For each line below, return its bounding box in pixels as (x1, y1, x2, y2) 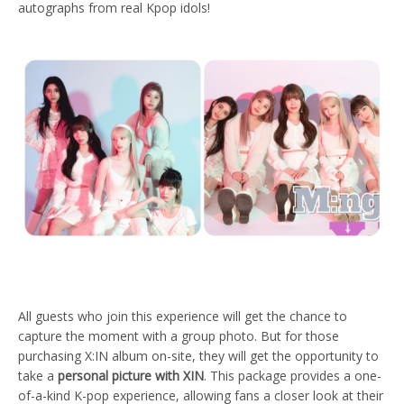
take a (18, 366, 58, 384)
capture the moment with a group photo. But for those (18, 326, 339, 344)
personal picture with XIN (58, 366, 204, 384)
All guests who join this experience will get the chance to (18, 307, 347, 325)
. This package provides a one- (204, 366, 381, 384)
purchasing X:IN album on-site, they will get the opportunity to (18, 346, 379, 364)
